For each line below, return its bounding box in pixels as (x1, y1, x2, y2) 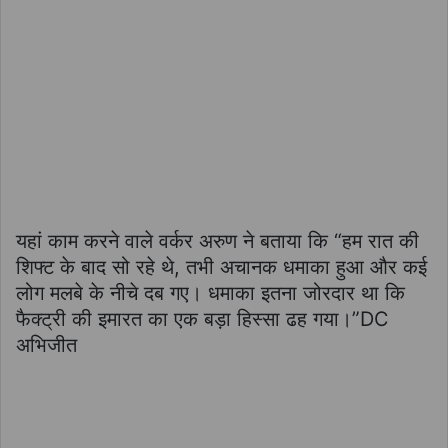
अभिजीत (16, 332, 77, 357)
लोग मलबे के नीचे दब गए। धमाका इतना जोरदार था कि (16, 280, 405, 305)
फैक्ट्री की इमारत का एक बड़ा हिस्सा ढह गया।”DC (16, 306, 389, 331)
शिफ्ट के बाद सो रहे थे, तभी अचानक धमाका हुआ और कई (16, 254, 427, 279)
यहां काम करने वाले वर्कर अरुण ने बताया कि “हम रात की (16, 228, 419, 253)
